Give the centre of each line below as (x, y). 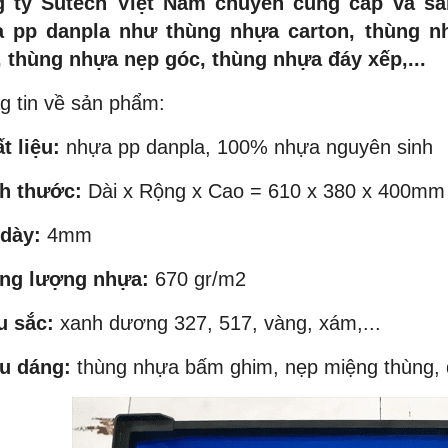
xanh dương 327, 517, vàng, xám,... (217, 323)
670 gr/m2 (197, 279)
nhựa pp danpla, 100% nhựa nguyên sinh (246, 147)
